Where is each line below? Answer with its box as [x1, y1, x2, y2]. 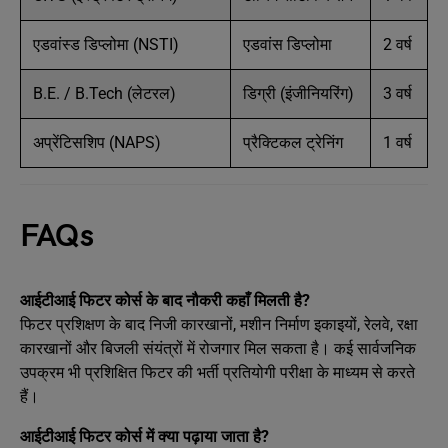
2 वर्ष [383, 35, 412, 54]
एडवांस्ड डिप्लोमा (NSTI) [33, 35, 179, 54]
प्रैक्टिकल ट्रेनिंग [243, 133, 343, 152]
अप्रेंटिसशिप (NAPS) [33, 133, 161, 152]
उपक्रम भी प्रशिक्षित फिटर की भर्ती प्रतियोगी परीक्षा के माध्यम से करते [20, 363, 415, 382]
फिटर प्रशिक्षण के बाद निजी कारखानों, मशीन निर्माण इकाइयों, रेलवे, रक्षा [20, 315, 418, 334]
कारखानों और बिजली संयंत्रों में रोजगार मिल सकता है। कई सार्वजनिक [20, 339, 416, 358]
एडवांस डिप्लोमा [243, 35, 332, 54]
